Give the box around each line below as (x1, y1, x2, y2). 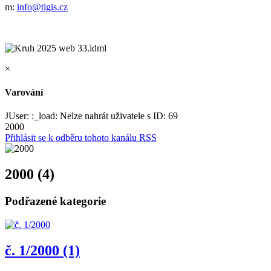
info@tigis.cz (17, 1, 68, 12)
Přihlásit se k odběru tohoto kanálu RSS (5, 132, 157, 143)
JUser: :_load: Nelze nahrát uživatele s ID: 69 (5, 111, 178, 122)
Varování (5, 87, 43, 98)
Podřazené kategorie (5, 195, 106, 208)
